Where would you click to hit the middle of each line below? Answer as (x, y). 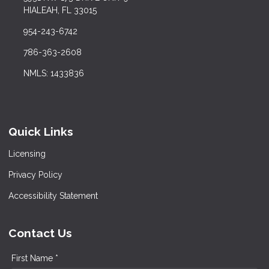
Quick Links (41, 132)
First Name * (35, 258)
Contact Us (40, 233)
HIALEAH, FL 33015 (60, 11)
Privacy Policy (35, 174)
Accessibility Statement (53, 195)
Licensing (27, 153)
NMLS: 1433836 (53, 74)
